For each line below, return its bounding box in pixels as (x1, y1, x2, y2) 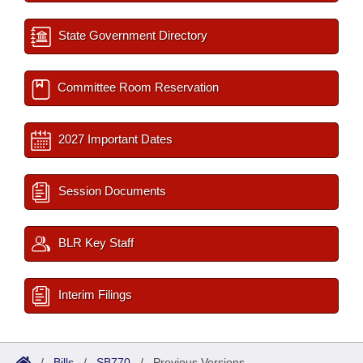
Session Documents (55, 184, 166, 199)
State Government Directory (55, 28, 207, 43)
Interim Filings (55, 288, 132, 302)
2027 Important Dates (55, 132, 173, 147)
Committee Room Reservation (54, 80, 219, 95)
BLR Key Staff (55, 236, 134, 250)
